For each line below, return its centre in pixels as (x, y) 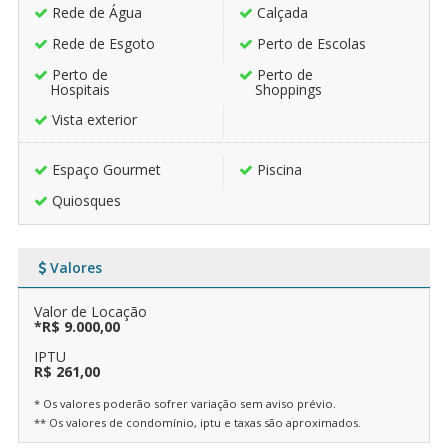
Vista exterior (94, 120)
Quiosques (86, 201)
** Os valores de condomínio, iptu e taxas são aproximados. (197, 423)
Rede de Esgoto (103, 44)
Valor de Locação (90, 312)
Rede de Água (96, 13)
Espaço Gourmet (106, 170)
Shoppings (288, 90)
